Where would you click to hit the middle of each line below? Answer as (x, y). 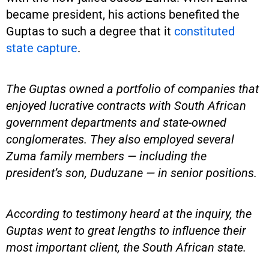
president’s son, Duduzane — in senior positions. (131, 173)
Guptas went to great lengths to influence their (126, 230)
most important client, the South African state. (126, 247)
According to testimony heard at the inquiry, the (129, 213)
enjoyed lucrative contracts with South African (126, 105)
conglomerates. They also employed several (120, 139)
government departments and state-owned (116, 122)
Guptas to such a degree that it (90, 31)
